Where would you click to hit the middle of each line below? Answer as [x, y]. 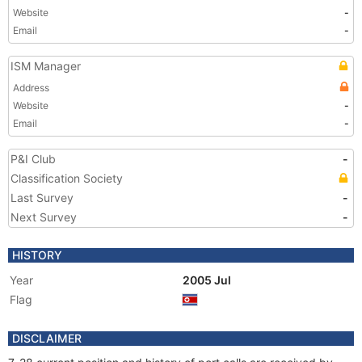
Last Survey [42, 198]
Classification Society [67, 178]
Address [31, 88]
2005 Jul [208, 280]
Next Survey [44, 217]
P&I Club [33, 159]
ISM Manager [46, 66]
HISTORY [37, 255]
